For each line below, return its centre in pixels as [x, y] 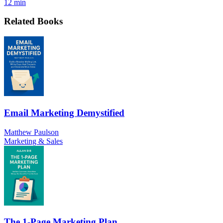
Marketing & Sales [33, 141]
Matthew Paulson [31, 132]
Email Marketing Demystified [64, 112]
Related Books [33, 21]
